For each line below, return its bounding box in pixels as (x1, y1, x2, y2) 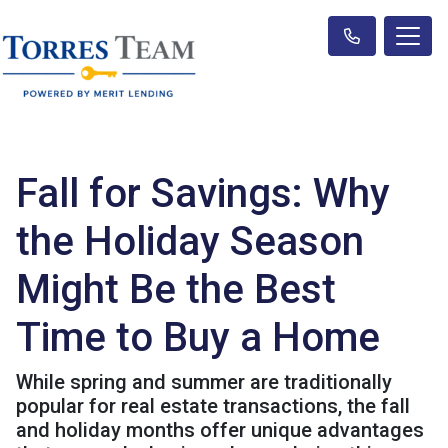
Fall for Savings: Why (16, 170, 390, 217)
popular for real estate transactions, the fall (16, 394, 410, 418)
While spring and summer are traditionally (16, 370, 392, 394)
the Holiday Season (16, 218, 364, 265)
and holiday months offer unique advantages (16, 418, 424, 442)
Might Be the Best (16, 266, 336, 313)
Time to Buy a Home (16, 314, 380, 361)
